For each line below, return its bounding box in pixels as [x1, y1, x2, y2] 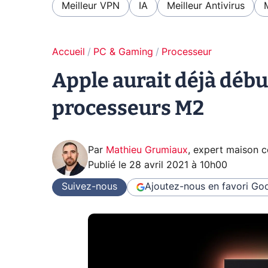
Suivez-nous [62, 182, 117, 192]
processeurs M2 [52, 95, 204, 120]
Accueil [52, 47, 85, 57]
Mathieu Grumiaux [106, 145, 188, 155]
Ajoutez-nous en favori [145, 182, 248, 192]
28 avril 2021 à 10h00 [129, 160, 227, 170]
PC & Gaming [93, 47, 153, 57]
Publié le [88, 160, 129, 170]
